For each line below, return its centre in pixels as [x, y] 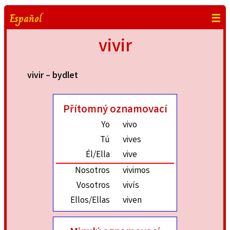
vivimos [136, 171]
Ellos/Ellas [90, 201]
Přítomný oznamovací [115, 110]
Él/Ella [98, 156]
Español [26, 18]
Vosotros [93, 186]
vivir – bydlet [53, 76]
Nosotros [92, 171]
